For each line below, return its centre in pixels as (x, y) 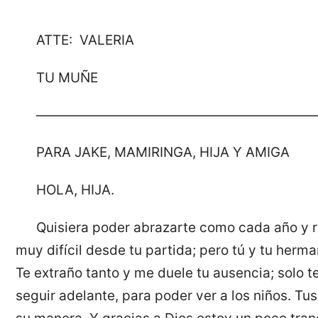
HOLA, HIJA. (75, 190)
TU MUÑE (67, 77)
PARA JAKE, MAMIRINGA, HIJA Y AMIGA (163, 153)
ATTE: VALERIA (85, 40)
